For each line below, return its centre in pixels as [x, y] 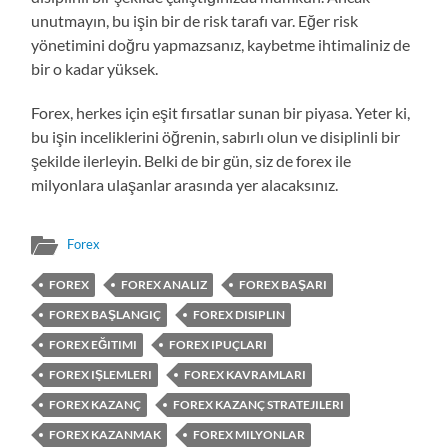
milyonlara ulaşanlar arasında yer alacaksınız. [185, 185]
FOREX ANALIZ [164, 285]
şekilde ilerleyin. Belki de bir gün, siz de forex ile [191, 161]
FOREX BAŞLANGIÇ [105, 315]
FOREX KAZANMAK [105, 435]
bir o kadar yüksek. [95, 69]
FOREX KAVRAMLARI [245, 375]
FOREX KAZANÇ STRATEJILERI [259, 405]
